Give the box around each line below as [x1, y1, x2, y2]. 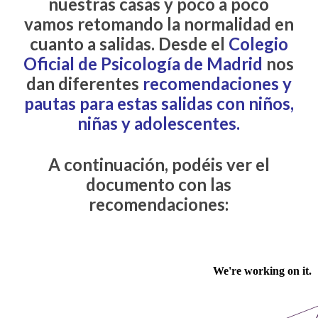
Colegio [228, 33, 288, 54]
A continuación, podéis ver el [48, 153, 270, 175]
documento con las [86, 173, 232, 194]
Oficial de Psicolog [23, 53, 168, 74]
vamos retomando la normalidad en [23, 13, 294, 34]
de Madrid [180, 53, 263, 74]
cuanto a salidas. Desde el [29, 33, 229, 54]
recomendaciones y [142, 72, 292, 94]
